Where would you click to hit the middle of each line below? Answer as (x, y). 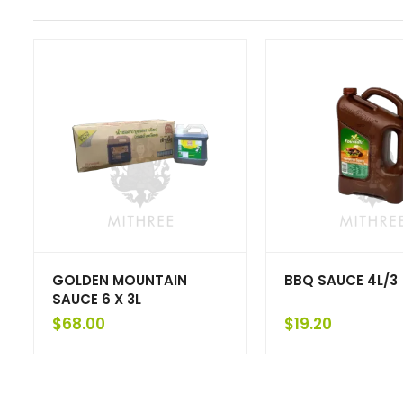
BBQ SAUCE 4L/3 (341, 281)
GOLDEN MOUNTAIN (120, 281)
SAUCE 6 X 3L (97, 300)
